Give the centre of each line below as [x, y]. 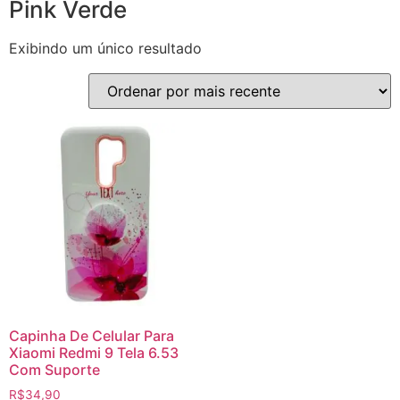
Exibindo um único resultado [105, 49]
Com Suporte [54, 370]
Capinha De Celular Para [92, 336]
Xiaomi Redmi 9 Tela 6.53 [94, 353]
